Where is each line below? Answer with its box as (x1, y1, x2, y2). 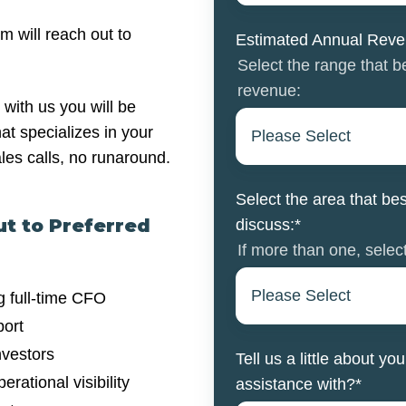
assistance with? (236, 374, 355, 393)
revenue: (237, 82, 301, 101)
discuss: (236, 215, 295, 234)
